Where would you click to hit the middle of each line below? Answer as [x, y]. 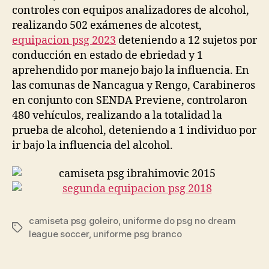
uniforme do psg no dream [179, 221]
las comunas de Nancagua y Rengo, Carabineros [134, 85]
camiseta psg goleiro [74, 221]
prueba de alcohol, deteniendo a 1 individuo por [134, 130]
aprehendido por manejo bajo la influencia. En [131, 70]
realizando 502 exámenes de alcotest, [107, 25]
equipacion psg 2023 [64, 40]
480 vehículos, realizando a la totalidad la [117, 115]
